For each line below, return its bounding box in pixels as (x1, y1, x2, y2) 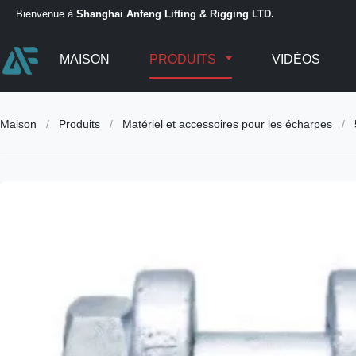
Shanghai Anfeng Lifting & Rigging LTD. (76, 8, 274, 20)
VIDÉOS (271, 52, 320, 66)
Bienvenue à (16, 8, 76, 20)
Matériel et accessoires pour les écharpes (122, 118, 332, 130)
